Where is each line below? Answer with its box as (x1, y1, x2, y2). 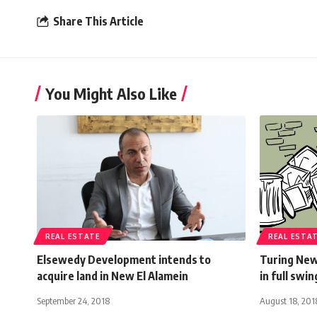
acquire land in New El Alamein (37, 268, 188, 283)
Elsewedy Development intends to (37, 252, 211, 267)
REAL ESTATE (45, 231, 100, 241)
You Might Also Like (45, 83, 177, 103)
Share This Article (53, 14, 144, 29)
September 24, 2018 (37, 294, 110, 306)
